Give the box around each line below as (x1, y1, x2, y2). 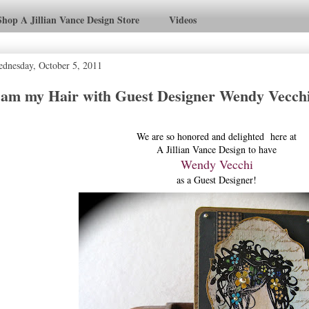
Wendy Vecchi (180, 155, 253, 172)
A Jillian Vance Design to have (157, 142, 277, 156)
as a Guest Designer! (177, 172, 257, 186)
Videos (169, 12, 197, 28)
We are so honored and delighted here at (137, 129, 297, 143)
